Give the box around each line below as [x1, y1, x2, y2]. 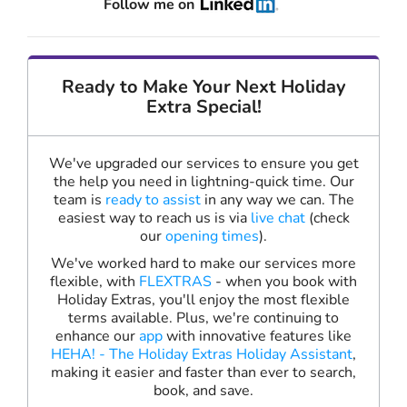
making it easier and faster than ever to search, [51, 362, 356, 383]
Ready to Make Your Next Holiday [61, 74, 346, 100]
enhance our [55, 326, 139, 347]
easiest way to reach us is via [57, 208, 251, 229]
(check [304, 208, 350, 229]
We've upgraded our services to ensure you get [48, 154, 359, 174]
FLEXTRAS [139, 272, 212, 293]
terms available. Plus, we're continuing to [68, 308, 339, 329]
